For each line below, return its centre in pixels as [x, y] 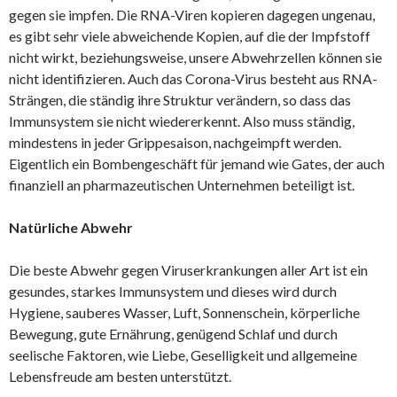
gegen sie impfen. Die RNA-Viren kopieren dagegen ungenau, [192, 15]
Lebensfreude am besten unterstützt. [120, 376]
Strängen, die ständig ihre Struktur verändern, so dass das [180, 100]
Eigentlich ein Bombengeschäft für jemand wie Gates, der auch [197, 163]
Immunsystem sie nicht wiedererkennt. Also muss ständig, [182, 121]
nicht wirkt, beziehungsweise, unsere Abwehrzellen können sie [195, 57]
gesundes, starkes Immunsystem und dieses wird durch [173, 291]
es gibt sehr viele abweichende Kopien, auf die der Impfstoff [190, 36]
